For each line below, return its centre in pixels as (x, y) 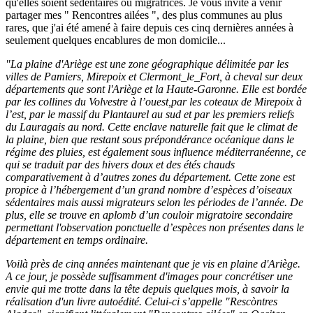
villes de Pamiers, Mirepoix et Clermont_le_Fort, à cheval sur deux (154, 76)
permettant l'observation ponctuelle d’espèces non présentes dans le (155, 227)
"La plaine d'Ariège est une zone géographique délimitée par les (147, 64)
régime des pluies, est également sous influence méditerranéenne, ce (156, 152)
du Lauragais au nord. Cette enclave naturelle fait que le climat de (152, 126)
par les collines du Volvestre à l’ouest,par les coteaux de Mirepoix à (154, 101)
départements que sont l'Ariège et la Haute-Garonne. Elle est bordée (156, 89)
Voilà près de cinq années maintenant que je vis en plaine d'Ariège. (153, 263)
